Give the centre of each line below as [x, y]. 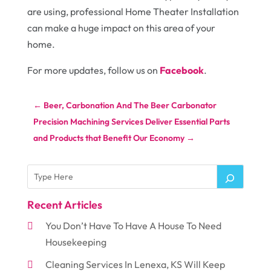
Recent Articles [64, 205]
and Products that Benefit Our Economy [109, 138]
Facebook [181, 70]
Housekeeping [76, 242]
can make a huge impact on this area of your [121, 28]
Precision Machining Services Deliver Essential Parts [131, 122]
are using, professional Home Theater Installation [133, 11]
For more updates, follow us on [93, 70]
